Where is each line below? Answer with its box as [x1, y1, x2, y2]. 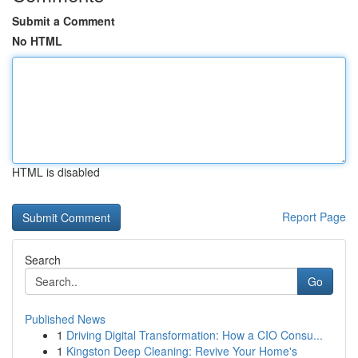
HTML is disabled [12, 164, 100, 180]
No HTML [12, 33, 62, 49]
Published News [25, 311, 105, 327]
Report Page [282, 209, 346, 225]
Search [25, 252, 61, 268]
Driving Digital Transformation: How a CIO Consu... [66, 327, 323, 343]
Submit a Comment [12, 13, 115, 29]
